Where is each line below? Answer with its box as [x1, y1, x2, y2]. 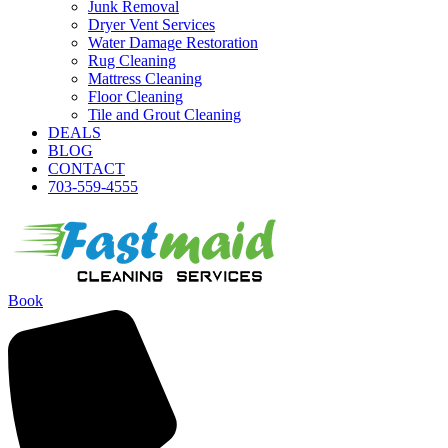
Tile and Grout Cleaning [88, 106, 241, 123]
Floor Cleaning [88, 88, 183, 105]
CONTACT [48, 160, 125, 177]
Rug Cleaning [88, 52, 176, 69]
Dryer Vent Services [88, 16, 215, 33]
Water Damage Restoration [88, 34, 258, 51]
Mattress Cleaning [88, 70, 202, 87]
